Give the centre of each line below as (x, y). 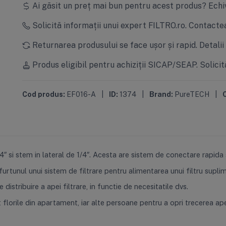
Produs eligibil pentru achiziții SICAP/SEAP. (115, 64)
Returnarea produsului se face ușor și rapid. (115, 45)
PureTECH (192, 94)
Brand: (161, 94)
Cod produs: (43, 94)
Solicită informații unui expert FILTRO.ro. (109, 25)
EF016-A (81, 94)
